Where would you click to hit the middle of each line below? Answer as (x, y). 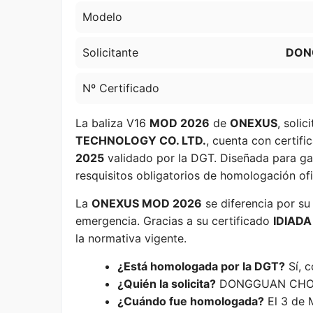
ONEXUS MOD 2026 (147, 203)
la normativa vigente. (131, 238)
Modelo (102, 17)
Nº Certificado (121, 88)
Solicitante (110, 52)
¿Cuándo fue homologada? (191, 301)
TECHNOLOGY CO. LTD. (141, 140)
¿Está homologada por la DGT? (201, 266)
